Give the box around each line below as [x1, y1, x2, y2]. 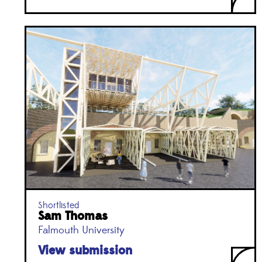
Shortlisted [38, 199, 79, 211]
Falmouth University [38, 223, 125, 237]
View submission [38, 242, 132, 258]
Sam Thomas [38, 208, 108, 224]
